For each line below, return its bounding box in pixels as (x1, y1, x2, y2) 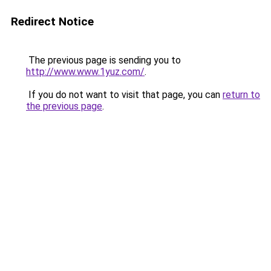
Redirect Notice (11, 15, 94, 28)
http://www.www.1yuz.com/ (26, 66, 145, 77)
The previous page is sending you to (26, 54, 181, 66)
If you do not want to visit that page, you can (26, 89, 223, 100)
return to (223, 89, 260, 100)
